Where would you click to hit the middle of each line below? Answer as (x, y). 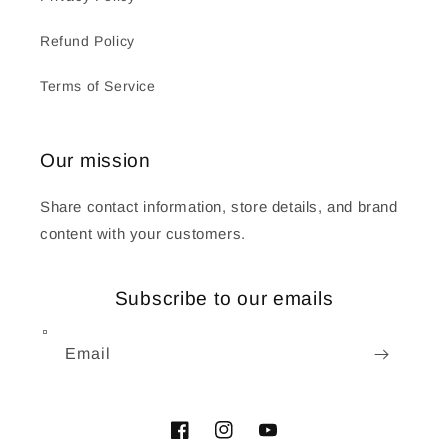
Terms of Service (98, 86)
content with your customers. (143, 234)
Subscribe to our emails (224, 299)
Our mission (95, 161)
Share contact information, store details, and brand (219, 207)
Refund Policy (87, 41)
